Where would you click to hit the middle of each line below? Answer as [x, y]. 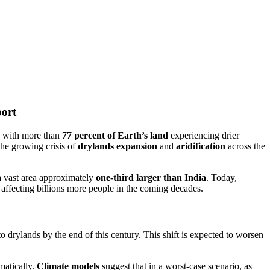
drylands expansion [118, 146]
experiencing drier [204, 135]
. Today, [221, 177]
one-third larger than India [151, 177]
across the [245, 146]
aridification [201, 146]
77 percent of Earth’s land [115, 135]
